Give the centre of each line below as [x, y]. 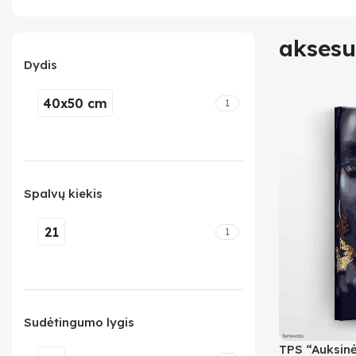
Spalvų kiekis [63, 193]
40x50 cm [75, 103]
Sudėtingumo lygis [79, 322]
